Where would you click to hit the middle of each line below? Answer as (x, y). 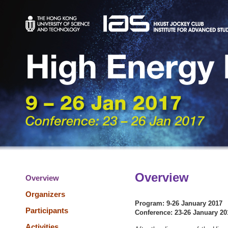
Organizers (45, 194)
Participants (47, 210)
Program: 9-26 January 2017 (179, 203)
